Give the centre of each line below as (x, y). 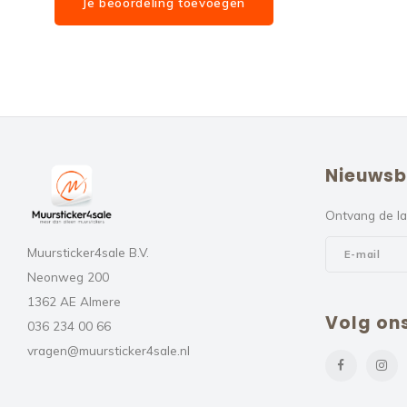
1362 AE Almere (74, 301)
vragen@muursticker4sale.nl (109, 350)
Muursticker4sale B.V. (88, 252)
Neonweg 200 (68, 276)
